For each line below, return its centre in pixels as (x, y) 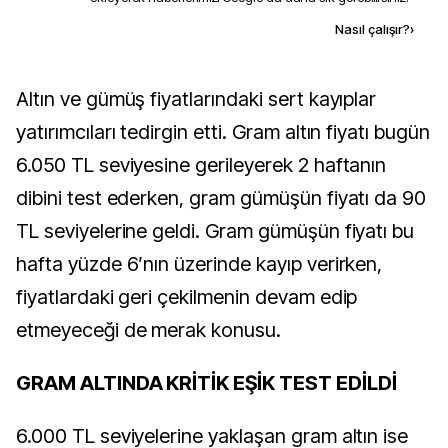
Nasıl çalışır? (372, 29)
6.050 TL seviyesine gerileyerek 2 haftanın (201, 165)
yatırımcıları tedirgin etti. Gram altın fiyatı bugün (223, 132)
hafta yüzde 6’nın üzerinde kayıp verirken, (199, 264)
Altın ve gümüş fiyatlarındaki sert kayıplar (22, 99)
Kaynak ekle (184, 28)
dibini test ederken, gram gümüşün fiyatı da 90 (221, 198)
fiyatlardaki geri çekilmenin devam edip (187, 297)
